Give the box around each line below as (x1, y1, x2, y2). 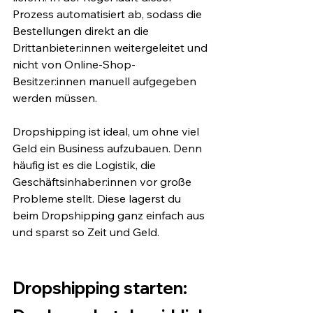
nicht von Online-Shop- (13, 57, 136, 71)
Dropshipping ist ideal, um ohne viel (13, 124, 202, 138)
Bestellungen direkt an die (13, 23, 152, 38)
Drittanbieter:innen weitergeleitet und (13, 40, 210, 54)
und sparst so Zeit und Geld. (13, 224, 159, 239)
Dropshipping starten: (13, 277, 191, 298)
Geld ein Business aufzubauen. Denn (13, 140, 205, 155)
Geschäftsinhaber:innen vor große (13, 174, 194, 189)
